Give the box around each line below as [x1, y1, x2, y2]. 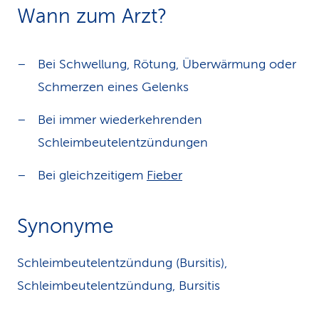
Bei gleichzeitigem [38, 168, 147, 182]
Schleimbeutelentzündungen [38, 135, 208, 150]
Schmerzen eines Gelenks [38, 80, 189, 94]
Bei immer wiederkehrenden [38, 113, 202, 127]
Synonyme [17, 215, 113, 237]
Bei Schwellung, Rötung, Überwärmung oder [38, 57, 296, 71]
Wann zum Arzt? [17, 5, 167, 27]
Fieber [147, 168, 182, 182]
